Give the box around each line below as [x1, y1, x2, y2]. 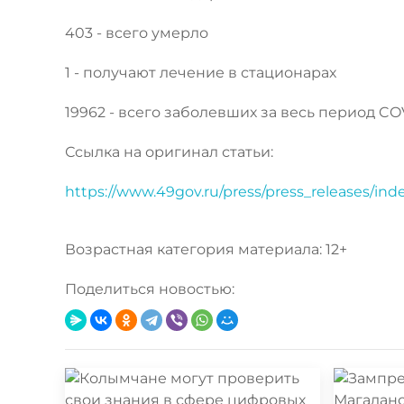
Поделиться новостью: [65, 280, 234, 298]
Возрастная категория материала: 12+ [65, 240, 347, 258]
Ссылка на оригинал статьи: [65, 142, 273, 161]
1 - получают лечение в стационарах [65, 63, 336, 81]
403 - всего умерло [65, 23, 208, 41]
